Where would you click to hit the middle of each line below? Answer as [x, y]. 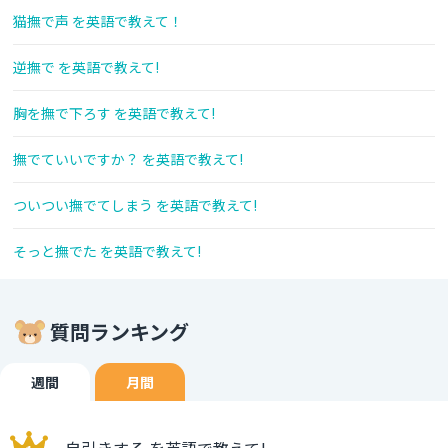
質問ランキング [119, 332]
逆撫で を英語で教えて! [86, 67]
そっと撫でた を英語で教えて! [107, 251]
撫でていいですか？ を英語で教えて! [128, 159]
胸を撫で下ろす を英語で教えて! [114, 113]
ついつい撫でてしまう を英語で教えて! [135, 205]
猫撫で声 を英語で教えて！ [98, 21]
